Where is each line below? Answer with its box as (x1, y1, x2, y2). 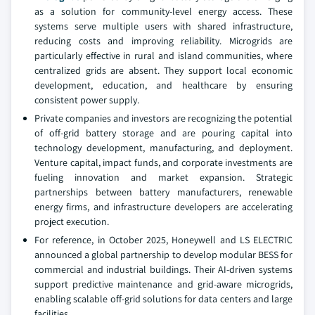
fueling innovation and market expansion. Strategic (34, 171, 292, 184)
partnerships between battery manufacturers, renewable (34, 186, 292, 198)
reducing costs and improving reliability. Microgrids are (34, 34, 292, 47)
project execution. (34, 215, 109, 228)
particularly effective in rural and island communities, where (34, 49, 292, 62)
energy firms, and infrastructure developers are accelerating (34, 200, 292, 213)
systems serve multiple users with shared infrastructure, (34, 20, 292, 32)
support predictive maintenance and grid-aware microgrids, (34, 278, 292, 290)
